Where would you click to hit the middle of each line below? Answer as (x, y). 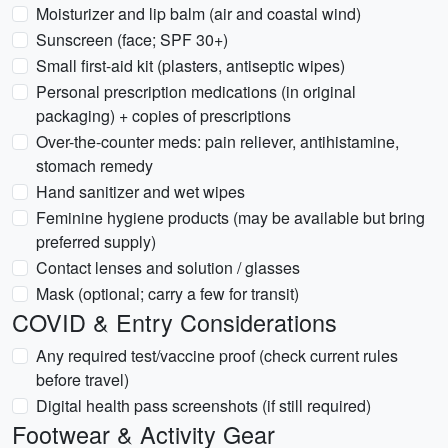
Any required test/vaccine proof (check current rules (217, 355)
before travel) (82, 379)
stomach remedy (94, 165)
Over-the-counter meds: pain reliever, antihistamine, (217, 141)
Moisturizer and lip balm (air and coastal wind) (198, 13)
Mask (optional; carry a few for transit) (167, 293)
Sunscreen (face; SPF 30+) (132, 39)
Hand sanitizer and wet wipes (140, 191)
